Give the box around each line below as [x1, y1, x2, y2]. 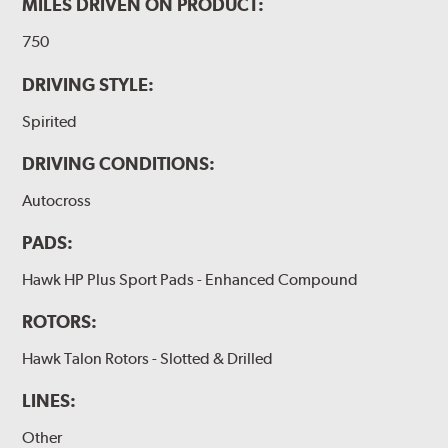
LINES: [22, 389, 77, 411]
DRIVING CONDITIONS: [22, 152, 216, 174]
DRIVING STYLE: [22, 73, 155, 95]
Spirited [22, 111, 78, 131]
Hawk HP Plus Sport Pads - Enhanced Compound [22, 269, 359, 289]
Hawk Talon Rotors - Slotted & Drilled [22, 348, 274, 368]
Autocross [22, 190, 92, 210]
